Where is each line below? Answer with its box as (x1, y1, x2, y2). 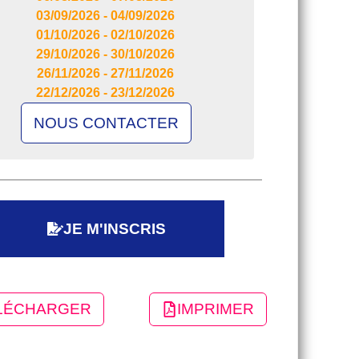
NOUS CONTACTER (34, 114, 179, 131)
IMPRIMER (176, 301, 254, 318)
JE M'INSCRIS (63, 220, 166, 237)
